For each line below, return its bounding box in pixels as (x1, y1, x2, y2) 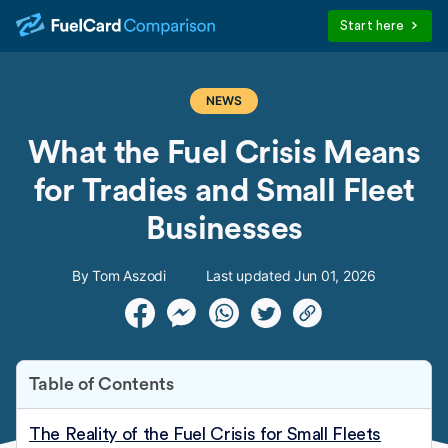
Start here (340, 19, 405, 32)
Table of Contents (29, 375, 174, 393)
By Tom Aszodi (72, 267, 166, 284)
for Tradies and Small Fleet (33, 175, 415, 207)
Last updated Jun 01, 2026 (205, 267, 376, 284)
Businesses (145, 213, 303, 245)
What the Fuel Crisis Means (27, 137, 421, 169)
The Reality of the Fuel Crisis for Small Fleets (29, 425, 382, 443)
